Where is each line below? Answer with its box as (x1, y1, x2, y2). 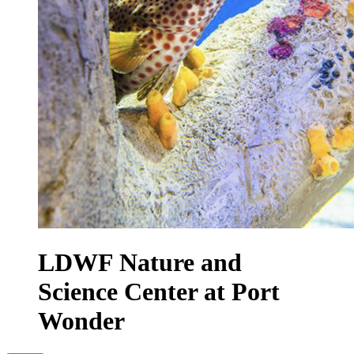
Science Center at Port (38, 277, 280, 307)
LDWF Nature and (38, 248, 242, 277)
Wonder (38, 307, 125, 336)
